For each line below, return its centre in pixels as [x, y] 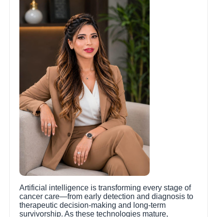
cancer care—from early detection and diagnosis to [107, 197]
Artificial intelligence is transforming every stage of [105, 188]
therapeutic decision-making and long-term [93, 205]
